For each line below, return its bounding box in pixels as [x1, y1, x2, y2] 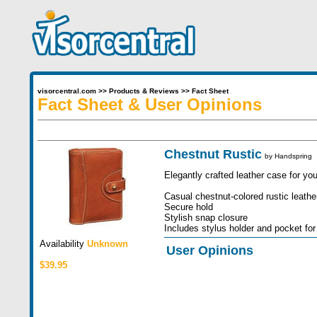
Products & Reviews [108, 87, 179, 95]
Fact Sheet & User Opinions [37, 95, 262, 114]
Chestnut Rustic [163, 147, 262, 161]
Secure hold [163, 202, 213, 212]
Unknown [86, 238, 128, 249]
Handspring [274, 152, 312, 160]
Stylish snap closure [163, 212, 248, 223]
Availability [39, 238, 87, 249]
